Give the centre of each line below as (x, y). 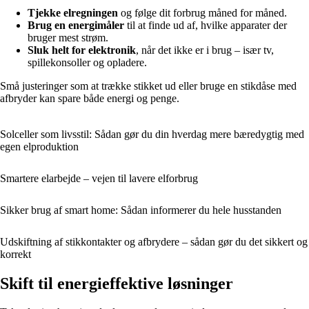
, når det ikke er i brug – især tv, (205, 50)
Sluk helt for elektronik (82, 50)
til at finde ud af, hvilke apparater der (206, 25)
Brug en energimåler (76, 25)
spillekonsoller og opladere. (87, 62)
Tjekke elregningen (73, 12)
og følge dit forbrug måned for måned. (202, 12)
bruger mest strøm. (68, 37)
